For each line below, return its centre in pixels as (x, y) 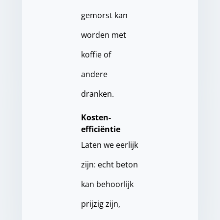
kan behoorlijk (107, 184)
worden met (103, 35)
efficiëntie (100, 129)
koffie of (96, 55)
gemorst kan (104, 15)
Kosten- (96, 117)
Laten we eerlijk (109, 145)
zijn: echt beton (109, 165)
